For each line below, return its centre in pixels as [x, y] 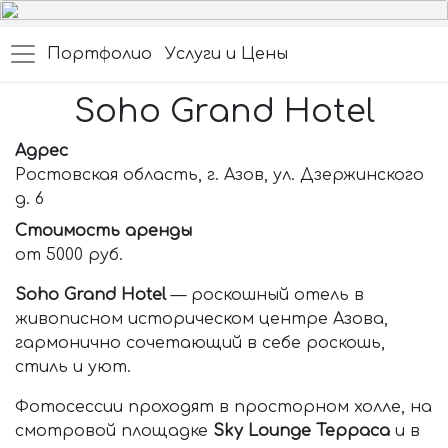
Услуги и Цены [226, 54]
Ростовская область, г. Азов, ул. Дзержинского [219, 175]
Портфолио [99, 54]
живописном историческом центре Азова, [201, 319]
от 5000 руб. [69, 255]
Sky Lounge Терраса [301, 431]
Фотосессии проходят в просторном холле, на [223, 407]
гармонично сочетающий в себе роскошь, [200, 343]
